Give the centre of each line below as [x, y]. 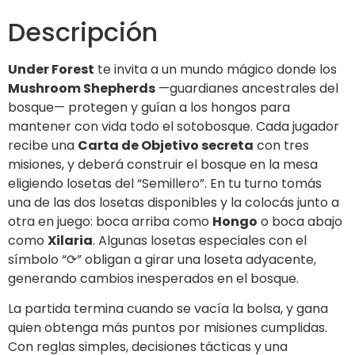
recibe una [43, 145]
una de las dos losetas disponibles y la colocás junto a [174, 202]
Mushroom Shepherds [82, 88]
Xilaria [70, 240]
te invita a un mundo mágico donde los [216, 69]
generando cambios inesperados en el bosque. [153, 278]
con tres [281, 145]
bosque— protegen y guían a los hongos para [149, 107]
